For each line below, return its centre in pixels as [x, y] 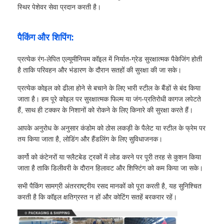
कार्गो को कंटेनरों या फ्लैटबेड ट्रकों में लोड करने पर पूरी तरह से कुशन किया [109, 157]
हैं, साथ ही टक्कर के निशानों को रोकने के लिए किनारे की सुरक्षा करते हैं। [105, 110]
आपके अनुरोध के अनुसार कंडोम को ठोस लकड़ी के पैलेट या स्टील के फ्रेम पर [112, 128]
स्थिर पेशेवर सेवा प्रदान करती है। [59, 7]
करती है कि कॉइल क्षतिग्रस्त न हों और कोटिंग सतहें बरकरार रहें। [97, 197]
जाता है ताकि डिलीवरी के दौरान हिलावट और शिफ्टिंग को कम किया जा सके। [110, 168]
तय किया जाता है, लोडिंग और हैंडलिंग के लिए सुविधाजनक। [90, 139]
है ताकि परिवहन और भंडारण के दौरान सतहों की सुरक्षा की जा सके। [100, 70]
